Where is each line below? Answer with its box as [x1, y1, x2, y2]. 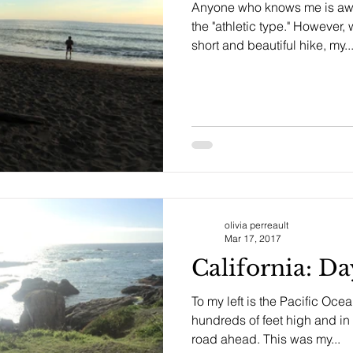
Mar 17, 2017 [225, 232, 281, 244]
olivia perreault [225, 218, 288, 231]
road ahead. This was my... [191, 330, 340, 347]
